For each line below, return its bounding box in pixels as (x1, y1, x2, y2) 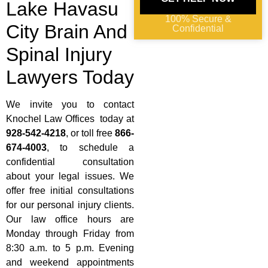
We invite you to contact (6, 99, 134, 110)
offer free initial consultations (6, 185, 134, 196)
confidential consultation (6, 157, 134, 167)
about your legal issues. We (6, 171, 134, 182)
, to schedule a (47, 142, 134, 153)
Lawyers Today (6, 66, 134, 89)
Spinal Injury (6, 44, 112, 66)
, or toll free (66, 128, 115, 139)
